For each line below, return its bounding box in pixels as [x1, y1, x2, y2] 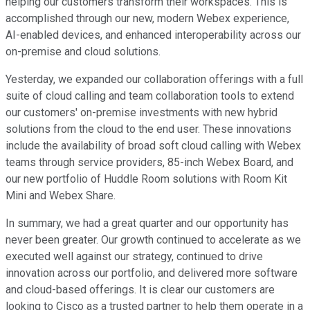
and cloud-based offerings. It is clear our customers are [6, 283, 275, 297]
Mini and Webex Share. [6, 189, 116, 203]
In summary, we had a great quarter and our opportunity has [6, 217, 289, 230]
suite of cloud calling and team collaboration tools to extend [6, 89, 294, 103]
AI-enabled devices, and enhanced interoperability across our [6, 28, 301, 42]
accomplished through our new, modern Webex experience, [6, 12, 289, 26]
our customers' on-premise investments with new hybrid [6, 106, 277, 120]
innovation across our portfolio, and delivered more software [6, 266, 298, 280]
